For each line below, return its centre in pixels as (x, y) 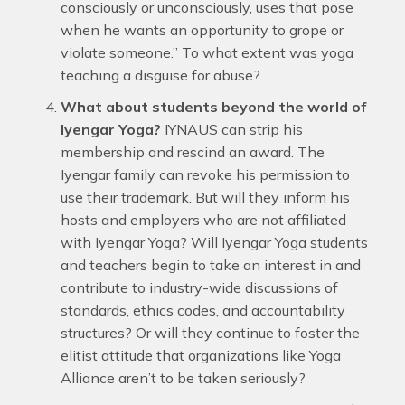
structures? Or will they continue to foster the (210, 333)
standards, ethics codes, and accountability (202, 310)
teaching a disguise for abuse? (160, 75)
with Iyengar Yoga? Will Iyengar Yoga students (214, 242)
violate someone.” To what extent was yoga (207, 52)
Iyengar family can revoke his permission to (205, 174)
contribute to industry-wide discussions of (199, 287)
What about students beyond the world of (213, 107)
